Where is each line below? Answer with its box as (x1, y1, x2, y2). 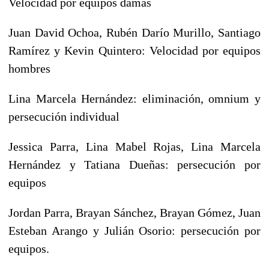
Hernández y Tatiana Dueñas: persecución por (8, 157, 261, 171)
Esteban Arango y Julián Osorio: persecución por (8, 223, 261, 237)
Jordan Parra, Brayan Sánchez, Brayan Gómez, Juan (8, 205, 261, 219)
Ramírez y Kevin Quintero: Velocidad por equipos (8, 43, 261, 57)
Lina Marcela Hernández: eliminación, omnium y (8, 91, 261, 105)
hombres (8, 61, 50, 75)
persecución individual (8, 109, 119, 123)
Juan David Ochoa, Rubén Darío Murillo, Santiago (8, 25, 261, 39)
